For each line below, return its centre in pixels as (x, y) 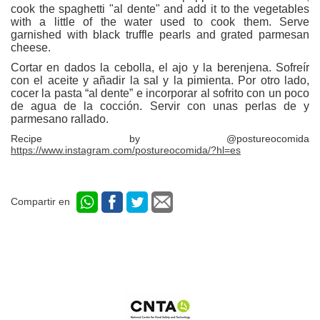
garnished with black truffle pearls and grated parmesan (160, 34)
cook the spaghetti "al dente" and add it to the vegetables (160, 9)
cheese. (32, 47)
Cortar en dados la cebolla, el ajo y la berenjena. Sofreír (160, 67)
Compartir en (42, 201)
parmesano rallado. (60, 119)
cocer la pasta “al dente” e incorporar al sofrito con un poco (160, 93)
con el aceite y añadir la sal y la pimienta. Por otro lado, (160, 80)
